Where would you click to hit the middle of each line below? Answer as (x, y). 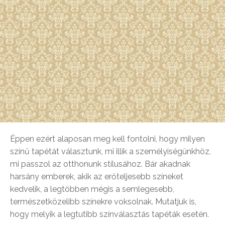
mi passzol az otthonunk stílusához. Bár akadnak (100, 164)
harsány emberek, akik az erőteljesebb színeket (97, 177)
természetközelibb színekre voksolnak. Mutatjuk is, (103, 202)
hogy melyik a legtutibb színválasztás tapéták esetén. (109, 214)
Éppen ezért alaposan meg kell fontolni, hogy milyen (107, 139)
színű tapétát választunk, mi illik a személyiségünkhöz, (110, 152)
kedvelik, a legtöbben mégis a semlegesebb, (92, 189)
